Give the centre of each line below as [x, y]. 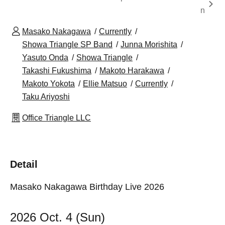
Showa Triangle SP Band [67, 45]
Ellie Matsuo [105, 84]
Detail [24, 164]
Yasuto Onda [45, 58]
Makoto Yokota [48, 84]
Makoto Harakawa [132, 71]
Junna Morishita [149, 45]
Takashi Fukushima [57, 71]
